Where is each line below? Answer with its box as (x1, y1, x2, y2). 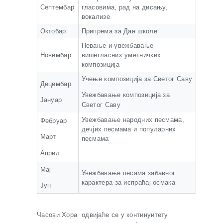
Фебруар (40, 117, 67, 124)
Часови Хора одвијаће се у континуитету (37, 211, 168, 219)
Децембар (40, 80, 71, 88)
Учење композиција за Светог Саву (81, 75, 193, 83)
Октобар (40, 27, 66, 35)
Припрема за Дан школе (81, 27, 157, 35)
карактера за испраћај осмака (81, 179, 175, 186)
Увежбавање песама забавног (81, 169, 176, 177)
